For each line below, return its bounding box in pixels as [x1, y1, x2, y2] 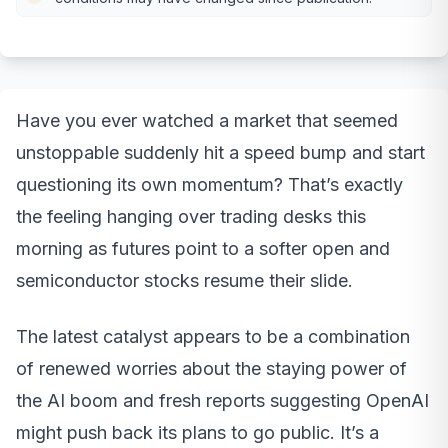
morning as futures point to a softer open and [16, 238, 390, 260]
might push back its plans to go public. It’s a [16, 422, 379, 444]
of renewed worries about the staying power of [16, 358, 407, 380]
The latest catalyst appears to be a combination [16, 326, 410, 348]
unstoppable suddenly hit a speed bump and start [16, 142, 425, 164]
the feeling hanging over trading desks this [16, 206, 366, 228]
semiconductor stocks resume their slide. [16, 270, 353, 292]
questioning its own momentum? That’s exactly [16, 174, 403, 196]
